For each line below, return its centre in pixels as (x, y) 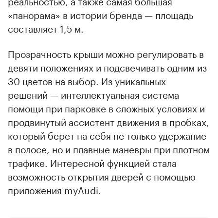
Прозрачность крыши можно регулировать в (106, 53)
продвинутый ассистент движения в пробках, (109, 121)
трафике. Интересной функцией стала (92, 162)
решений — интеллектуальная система (93, 94)
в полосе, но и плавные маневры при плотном (109, 148)
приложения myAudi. (54, 189)
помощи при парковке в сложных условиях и (106, 107)
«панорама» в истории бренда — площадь (100, 14)
